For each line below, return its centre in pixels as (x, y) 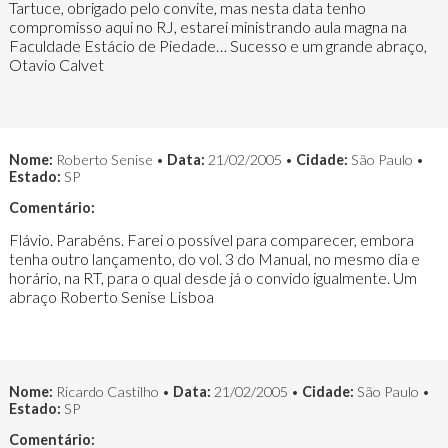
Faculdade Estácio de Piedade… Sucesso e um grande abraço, (217, 46)
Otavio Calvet (56, 65)
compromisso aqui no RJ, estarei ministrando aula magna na (207, 27)
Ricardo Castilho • (112, 391)
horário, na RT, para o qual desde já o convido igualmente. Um (212, 278)
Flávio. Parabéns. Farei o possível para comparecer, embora (211, 240)
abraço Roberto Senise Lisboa (111, 297)
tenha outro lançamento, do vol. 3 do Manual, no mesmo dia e (214, 259)
